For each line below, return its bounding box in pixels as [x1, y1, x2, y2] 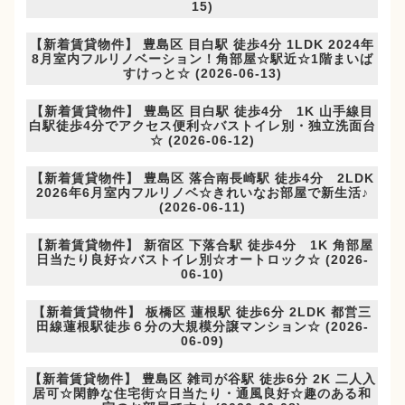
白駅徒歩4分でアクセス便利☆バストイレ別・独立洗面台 [28, 118, 376, 134]
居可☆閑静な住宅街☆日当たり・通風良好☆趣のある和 [33, 386, 372, 401]
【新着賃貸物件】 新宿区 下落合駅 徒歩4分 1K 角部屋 [31, 238, 374, 253]
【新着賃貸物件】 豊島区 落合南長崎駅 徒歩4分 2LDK [30, 171, 374, 186]
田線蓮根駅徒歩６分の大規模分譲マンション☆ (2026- [35, 319, 369, 334]
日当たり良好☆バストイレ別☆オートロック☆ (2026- [35, 252, 369, 268]
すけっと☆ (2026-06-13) [122, 66, 282, 81]
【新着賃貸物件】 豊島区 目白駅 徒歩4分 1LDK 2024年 [30, 37, 375, 52]
